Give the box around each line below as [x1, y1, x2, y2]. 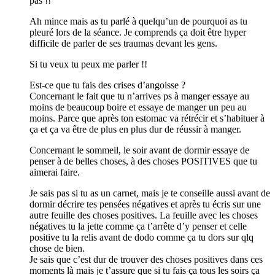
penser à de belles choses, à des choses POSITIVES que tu [29, 155, 257, 166]
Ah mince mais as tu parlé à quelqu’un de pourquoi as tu [29, 15, 247, 26]
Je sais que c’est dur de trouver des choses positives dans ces [29, 254, 263, 265]
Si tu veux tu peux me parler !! [29, 58, 147, 69]
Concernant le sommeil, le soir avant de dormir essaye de [29, 144, 249, 155]
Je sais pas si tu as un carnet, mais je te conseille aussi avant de [29, 187, 270, 198]
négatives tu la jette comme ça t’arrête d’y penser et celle [29, 220, 247, 231]
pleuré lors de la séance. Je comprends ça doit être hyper [29, 26, 246, 37]
